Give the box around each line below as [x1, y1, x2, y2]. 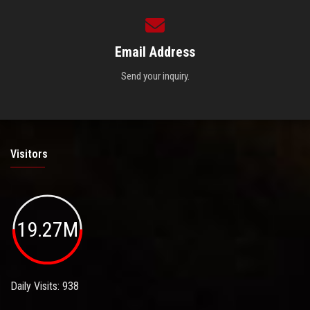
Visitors [10, 147, 48, 161]
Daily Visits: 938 [10, 280, 79, 293]
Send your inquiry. [120, 69, 190, 82]
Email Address [115, 43, 195, 60]
